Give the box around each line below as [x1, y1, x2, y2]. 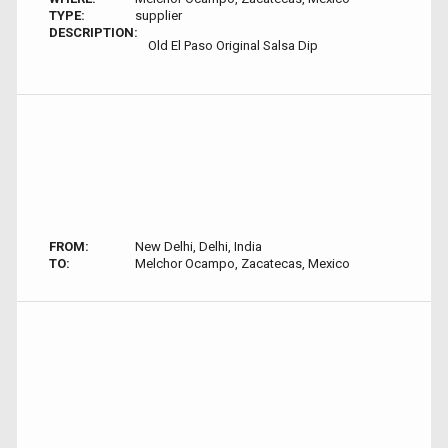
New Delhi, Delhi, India [134, 239, 262, 254]
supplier [134, 8, 182, 23]
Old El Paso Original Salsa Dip [148, 38, 318, 53]
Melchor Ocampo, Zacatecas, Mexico [134, 256, 350, 271]
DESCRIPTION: [49, 25, 138, 40]
